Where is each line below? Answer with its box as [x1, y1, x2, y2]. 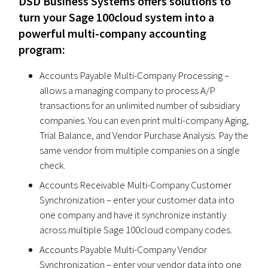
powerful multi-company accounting [19, 25, 207, 41]
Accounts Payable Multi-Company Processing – [39, 68, 230, 82]
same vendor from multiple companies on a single [39, 143, 240, 157]
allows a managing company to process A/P [39, 83, 216, 97]
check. [39, 158, 66, 172]
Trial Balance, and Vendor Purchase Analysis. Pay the [39, 128, 249, 142]
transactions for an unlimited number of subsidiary [39, 98, 240, 112]
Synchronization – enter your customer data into [39, 193, 235, 206]
